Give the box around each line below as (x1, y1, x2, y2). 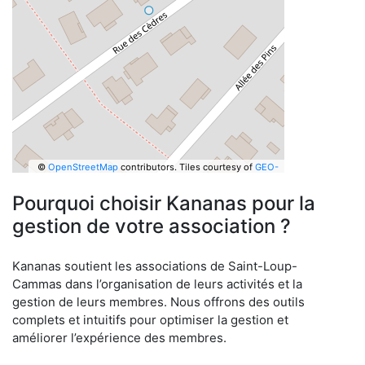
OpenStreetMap (47, 161, 118, 173)
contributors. (117, 161, 177, 173)
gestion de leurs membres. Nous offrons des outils (12, 294, 305, 310)
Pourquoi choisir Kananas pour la (12, 191, 315, 215)
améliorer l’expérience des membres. (12, 330, 226, 345)
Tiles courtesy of (178, 161, 255, 173)
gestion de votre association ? (12, 214, 291, 238)
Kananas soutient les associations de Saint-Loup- (12, 258, 297, 274)
